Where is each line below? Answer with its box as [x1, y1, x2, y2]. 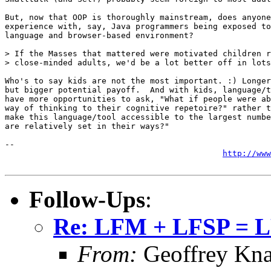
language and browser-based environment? [5, 30, 194, 40]
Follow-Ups [29, 186, 145, 212]
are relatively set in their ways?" [5, 121, 169, 131]
